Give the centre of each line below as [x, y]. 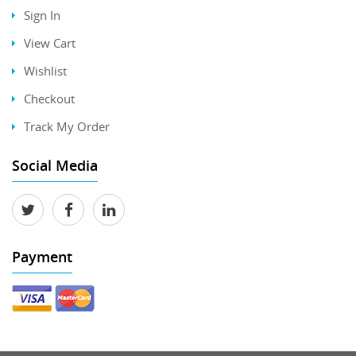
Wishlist [45, 70]
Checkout [49, 98]
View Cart [50, 43]
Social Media [55, 165]
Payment [42, 256]
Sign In [42, 15]
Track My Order [67, 126]
